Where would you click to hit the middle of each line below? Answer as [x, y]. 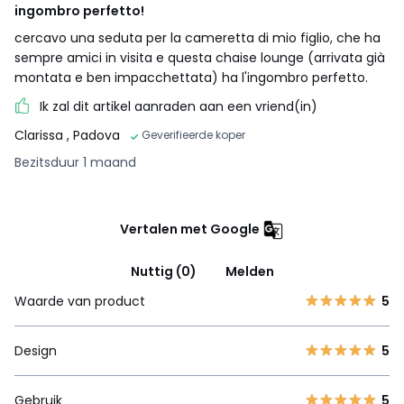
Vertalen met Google [190, 229]
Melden [249, 271]
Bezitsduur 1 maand [75, 162]
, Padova [93, 135]
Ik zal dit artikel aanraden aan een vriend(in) [179, 106]
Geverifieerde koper [193, 134]
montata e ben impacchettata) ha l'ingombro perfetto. [191, 77]
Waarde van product [80, 301]
